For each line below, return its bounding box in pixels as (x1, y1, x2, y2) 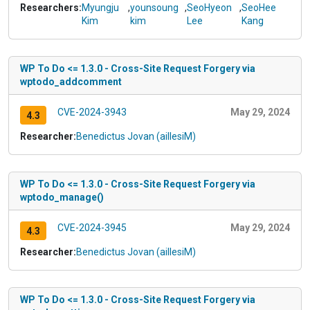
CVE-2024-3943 (57, 107, 127, 118)
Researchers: (20, 2, 82, 14)
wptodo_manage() (20, 192, 104, 203)
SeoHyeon (187, 2, 232, 14)
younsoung (130, 2, 179, 14)
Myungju (82, 2, 119, 14)
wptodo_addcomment (20, 76, 122, 88)
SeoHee (241, 2, 276, 14)
